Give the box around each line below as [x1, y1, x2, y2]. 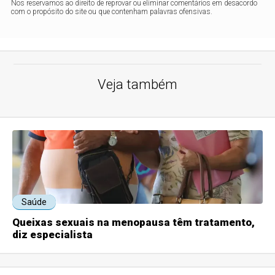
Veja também [98, 77, 177, 93]
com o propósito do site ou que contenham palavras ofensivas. [11, 7, 213, 17]
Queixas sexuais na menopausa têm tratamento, [12, 216, 255, 229]
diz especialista [12, 228, 93, 241]
